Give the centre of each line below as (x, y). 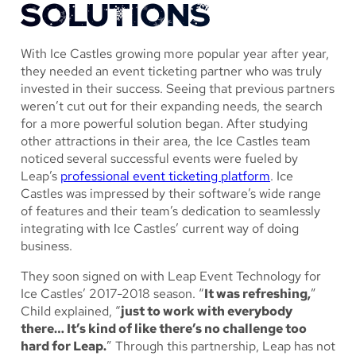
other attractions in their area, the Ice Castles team (166, 141)
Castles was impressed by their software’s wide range (171, 194)
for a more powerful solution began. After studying (164, 124)
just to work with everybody (207, 311)
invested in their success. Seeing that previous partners (178, 89)
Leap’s (41, 176)
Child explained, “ (71, 311)
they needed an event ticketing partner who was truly (171, 72)
